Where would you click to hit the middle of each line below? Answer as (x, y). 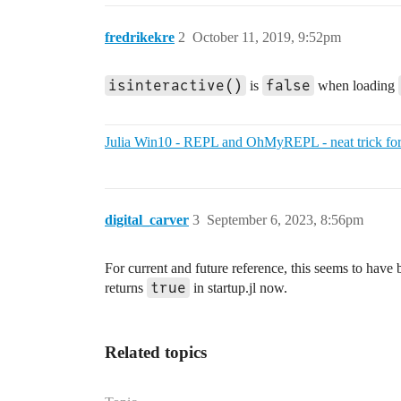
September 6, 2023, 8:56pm (285, 220)
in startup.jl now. (239, 288)
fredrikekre (140, 38)
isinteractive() (175, 86)
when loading (356, 86)
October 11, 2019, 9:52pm (267, 38)
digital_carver (147, 220)
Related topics (156, 353)
